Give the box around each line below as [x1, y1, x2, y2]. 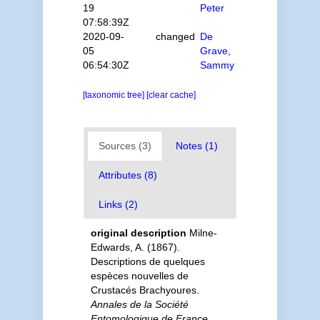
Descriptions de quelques [90, 256, 205, 267]
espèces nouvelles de [90, 270, 189, 281]
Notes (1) [175, 140, 218, 151]
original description [90, 227, 186, 239]
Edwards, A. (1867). [90, 241, 180, 253]
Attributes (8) [98, 169, 157, 181]
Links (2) [98, 199, 138, 210]
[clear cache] [146, 90, 196, 100]
